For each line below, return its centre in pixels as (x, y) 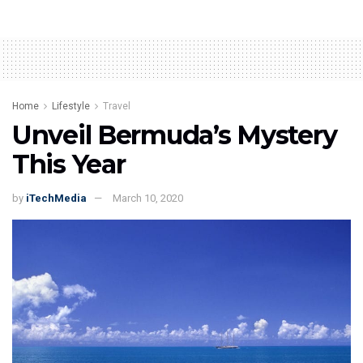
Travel (117, 107)
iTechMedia (56, 199)
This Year (69, 164)
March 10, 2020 (148, 199)
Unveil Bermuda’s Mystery (175, 135)
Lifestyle (71, 107)
